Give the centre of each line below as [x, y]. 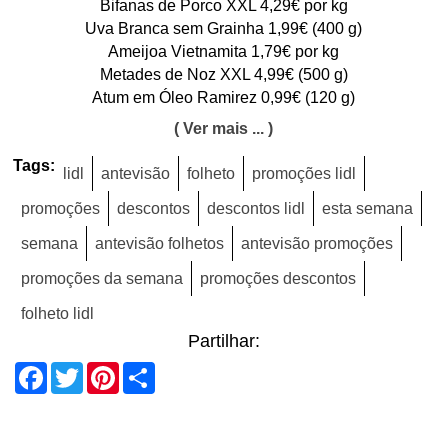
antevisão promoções [317, 243]
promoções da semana [102, 278]
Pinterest [155, 369]
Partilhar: [223, 340]
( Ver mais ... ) [224, 128]
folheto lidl [58, 313]
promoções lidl [304, 173]
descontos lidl [256, 208]
